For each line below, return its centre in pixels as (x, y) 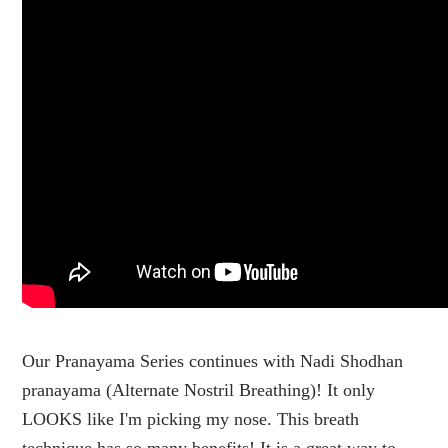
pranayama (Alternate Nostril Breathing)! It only (199, 390)
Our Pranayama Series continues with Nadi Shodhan (213, 361)
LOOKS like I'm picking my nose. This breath (191, 419)
